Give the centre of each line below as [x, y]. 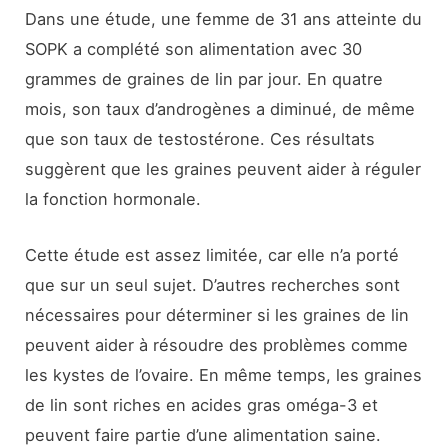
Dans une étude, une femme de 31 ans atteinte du [224, 18]
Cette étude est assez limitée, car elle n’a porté [212, 254]
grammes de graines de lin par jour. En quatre [204, 78]
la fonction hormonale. [113, 198]
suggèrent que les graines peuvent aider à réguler [223, 168]
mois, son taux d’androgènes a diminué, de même [220, 108]
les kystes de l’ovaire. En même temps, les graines [224, 374]
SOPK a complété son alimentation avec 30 [194, 48]
